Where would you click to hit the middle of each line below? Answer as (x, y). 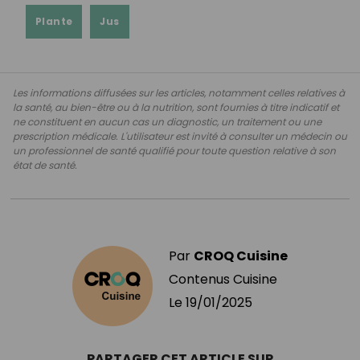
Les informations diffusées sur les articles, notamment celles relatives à (179, 92)
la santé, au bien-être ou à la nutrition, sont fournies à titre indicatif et (176, 107)
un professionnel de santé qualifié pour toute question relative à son (174, 150)
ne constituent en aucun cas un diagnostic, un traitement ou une (167, 121)
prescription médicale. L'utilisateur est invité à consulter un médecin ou (180, 136)
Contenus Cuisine (223, 279)
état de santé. (45, 165)
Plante (54, 21)
